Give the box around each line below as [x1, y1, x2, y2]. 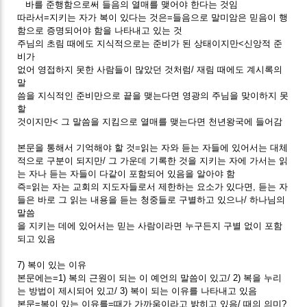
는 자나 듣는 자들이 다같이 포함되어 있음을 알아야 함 [17, 168, 236, 179]
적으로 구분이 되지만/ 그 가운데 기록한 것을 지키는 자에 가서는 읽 [17, 155, 288, 166]
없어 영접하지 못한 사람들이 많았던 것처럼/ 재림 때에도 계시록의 [17, 64, 283, 75]
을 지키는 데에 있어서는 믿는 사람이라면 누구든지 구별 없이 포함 [17, 220, 283, 231]
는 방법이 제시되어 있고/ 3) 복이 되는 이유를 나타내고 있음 [17, 285, 258, 296]
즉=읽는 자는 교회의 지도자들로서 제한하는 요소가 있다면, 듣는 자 [17, 181, 288, 192]
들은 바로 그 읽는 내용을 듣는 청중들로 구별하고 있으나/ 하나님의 [17, 194, 286, 205]
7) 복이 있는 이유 [17, 259, 87, 270]
